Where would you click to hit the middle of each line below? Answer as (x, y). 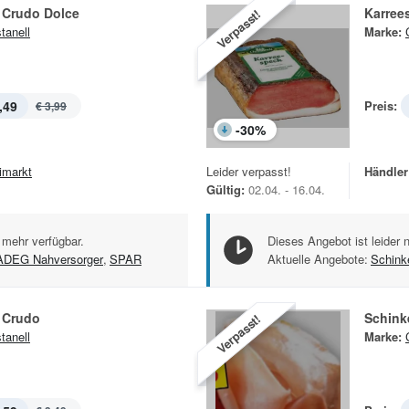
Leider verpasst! (249, 172)
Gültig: (225, 190)
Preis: (381, 106)
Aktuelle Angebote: (318, 259)
